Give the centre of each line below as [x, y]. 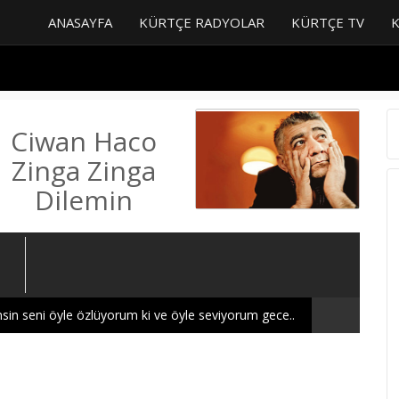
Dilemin [83, 200]
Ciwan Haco [83, 141]
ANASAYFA [80, 22]
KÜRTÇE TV [328, 22]
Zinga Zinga [83, 171]
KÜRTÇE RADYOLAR [202, 22]
